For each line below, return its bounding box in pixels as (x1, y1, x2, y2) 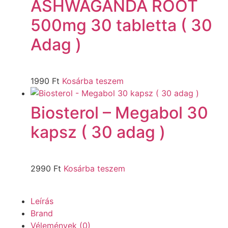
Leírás (31, 195, 53, 206)
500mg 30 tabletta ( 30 (31, 15, 212, 35)
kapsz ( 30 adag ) (31, 122, 165, 142)
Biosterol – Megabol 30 (31, 102, 208, 123)
